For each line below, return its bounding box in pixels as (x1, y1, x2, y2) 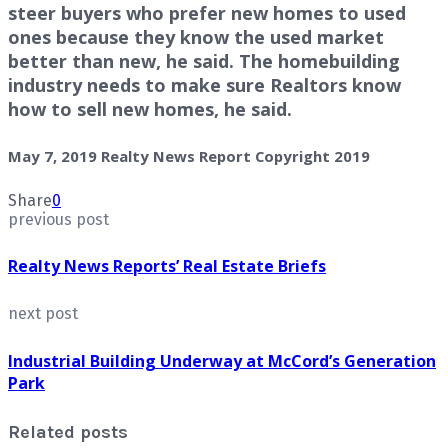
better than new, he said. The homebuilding (8, 48, 400, 73)
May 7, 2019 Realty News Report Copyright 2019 (8, 145, 370, 166)
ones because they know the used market (8, 24, 384, 49)
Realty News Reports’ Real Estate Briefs (8, 255, 326, 278)
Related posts (8, 420, 128, 443)
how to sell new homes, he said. (8, 96, 292, 121)
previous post (8, 209, 109, 229)
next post (8, 304, 78, 324)
